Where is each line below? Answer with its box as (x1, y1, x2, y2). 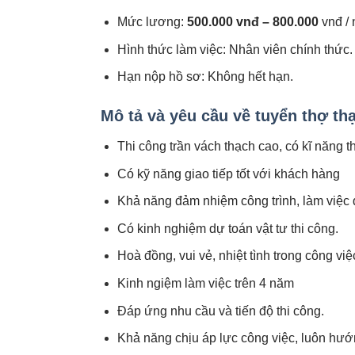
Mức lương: (116, 14, 187, 29)
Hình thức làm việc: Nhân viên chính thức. (116, 42, 353, 56)
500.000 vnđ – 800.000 (186, 14, 319, 29)
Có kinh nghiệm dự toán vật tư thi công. (116, 221, 338, 235)
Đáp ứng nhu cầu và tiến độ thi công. (116, 303, 324, 318)
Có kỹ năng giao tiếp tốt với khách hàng (116, 166, 340, 181)
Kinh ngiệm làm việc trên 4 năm (116, 276, 294, 290)
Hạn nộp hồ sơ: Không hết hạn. (116, 70, 293, 84)
